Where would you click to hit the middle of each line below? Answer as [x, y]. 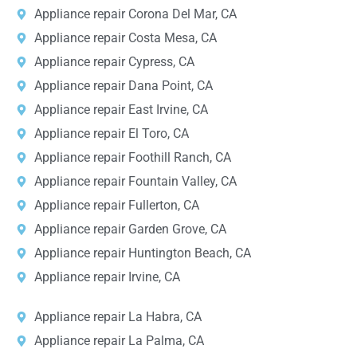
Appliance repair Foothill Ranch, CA [132, 158]
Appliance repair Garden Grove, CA [130, 229]
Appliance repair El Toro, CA [111, 134]
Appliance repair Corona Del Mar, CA [135, 14]
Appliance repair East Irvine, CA [121, 110]
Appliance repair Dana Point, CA [123, 86]
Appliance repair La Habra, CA [118, 317]
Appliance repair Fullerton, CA [116, 206]
